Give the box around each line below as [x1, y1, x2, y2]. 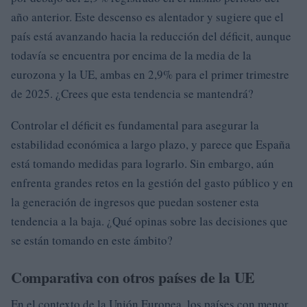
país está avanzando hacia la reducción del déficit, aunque [11, 28, 291, 44]
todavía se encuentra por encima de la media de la [11, 47, 251, 63]
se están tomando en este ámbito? [11, 232, 173, 248]
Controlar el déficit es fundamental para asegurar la [11, 117, 259, 133]
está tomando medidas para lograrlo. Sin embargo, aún [11, 156, 274, 171]
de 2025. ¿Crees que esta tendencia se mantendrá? [11, 86, 254, 101]
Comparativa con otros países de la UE [11, 266, 255, 288]
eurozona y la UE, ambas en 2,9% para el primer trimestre [11, 66, 289, 82]
